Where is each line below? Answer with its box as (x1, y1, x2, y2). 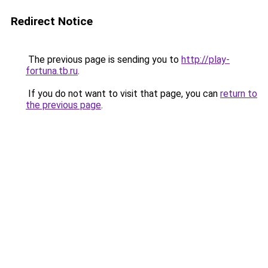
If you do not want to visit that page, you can (26, 88, 220, 99)
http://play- (181, 54, 230, 65)
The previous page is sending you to (26, 54, 181, 65)
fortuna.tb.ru (26, 65, 78, 77)
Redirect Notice (11, 14, 93, 28)
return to (220, 88, 257, 99)
